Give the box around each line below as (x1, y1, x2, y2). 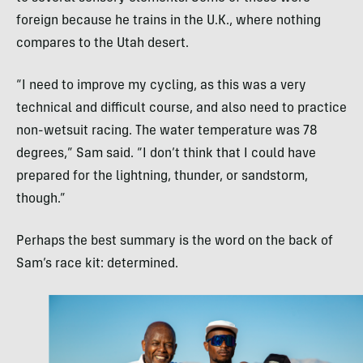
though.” (16, 193, 66, 207)
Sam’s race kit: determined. (16, 258, 178, 271)
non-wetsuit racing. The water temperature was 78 (16, 125, 318, 139)
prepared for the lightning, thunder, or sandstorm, (16, 170, 308, 184)
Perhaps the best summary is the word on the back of (16, 235, 333, 249)
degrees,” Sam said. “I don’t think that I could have (16, 147, 316, 161)
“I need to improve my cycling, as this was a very (16, 79, 306, 93)
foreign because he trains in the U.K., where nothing (16, 15, 321, 28)
